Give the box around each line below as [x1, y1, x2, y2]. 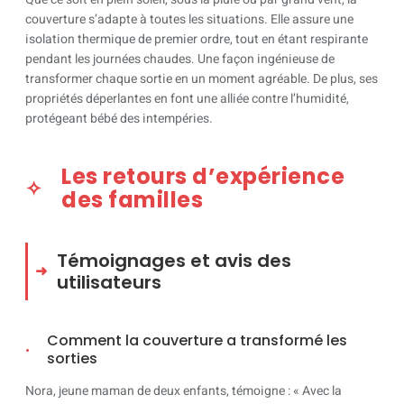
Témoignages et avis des [57, 247, 291, 273]
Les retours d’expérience [61, 161, 344, 191]
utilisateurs [57, 269, 161, 295]
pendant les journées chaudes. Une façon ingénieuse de [25, 49, 335, 69]
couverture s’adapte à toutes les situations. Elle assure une [25, 9, 353, 29]
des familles [61, 184, 203, 215]
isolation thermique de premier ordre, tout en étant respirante [25, 29, 368, 49]
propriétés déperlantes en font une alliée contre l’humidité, [25, 88, 349, 108]
